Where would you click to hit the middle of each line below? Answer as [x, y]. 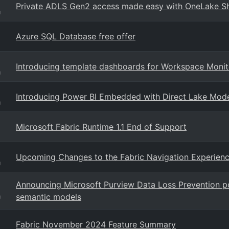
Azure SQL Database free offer [76, 36]
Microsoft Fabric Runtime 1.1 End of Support [101, 127]
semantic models [49, 197]
